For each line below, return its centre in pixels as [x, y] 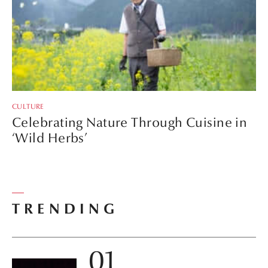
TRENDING [66, 209]
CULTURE [28, 106]
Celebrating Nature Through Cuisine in [130, 123]
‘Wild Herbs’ [50, 138]
